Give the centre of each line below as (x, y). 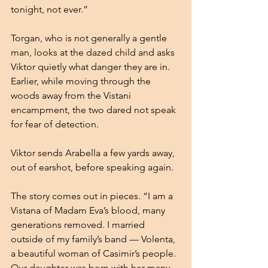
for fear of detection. (56, 124)
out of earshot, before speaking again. (92, 167)
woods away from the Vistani (72, 95)
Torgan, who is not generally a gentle (90, 38)
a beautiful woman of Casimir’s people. (95, 253)
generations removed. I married (79, 224)
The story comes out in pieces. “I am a (93, 196)
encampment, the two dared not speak (95, 109)
